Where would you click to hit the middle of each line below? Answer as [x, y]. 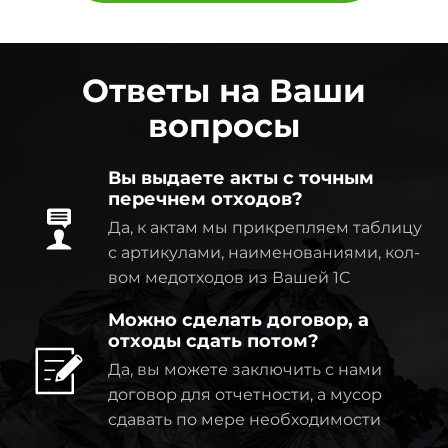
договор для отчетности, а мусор [245, 395]
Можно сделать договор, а [238, 320]
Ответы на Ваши [224, 91]
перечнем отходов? [205, 199]
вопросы [224, 126]
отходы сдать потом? [213, 341]
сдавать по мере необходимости [244, 420]
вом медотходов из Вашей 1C [229, 278]
